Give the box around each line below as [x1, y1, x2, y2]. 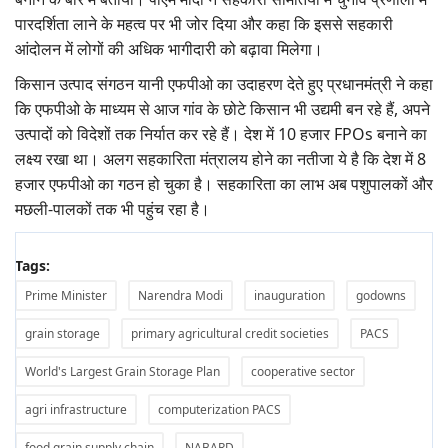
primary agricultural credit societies [131, 325, 329, 343]
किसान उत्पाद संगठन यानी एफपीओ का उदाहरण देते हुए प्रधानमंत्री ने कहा [15, 73, 433, 96]
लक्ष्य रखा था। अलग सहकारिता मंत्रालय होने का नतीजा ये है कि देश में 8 [15, 148, 426, 171]
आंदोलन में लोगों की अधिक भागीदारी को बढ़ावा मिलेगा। [15, 38, 323, 61]
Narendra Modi [138, 287, 223, 305]
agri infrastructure [25, 401, 127, 419]
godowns [356, 287, 406, 305]
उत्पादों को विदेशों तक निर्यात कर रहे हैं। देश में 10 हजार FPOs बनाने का [15, 123, 427, 146]
